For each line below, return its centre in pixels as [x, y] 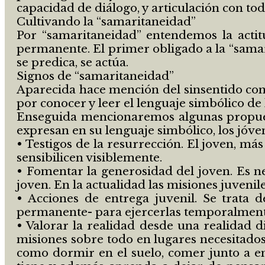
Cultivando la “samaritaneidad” [106, 21]
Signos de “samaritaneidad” [95, 76]
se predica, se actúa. [72, 62]
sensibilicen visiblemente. [89, 157]
